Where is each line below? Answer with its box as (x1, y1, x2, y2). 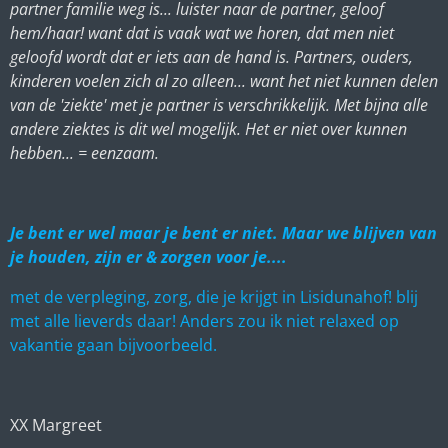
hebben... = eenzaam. (10, 141, 163, 164)
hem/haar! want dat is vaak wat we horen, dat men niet (10, 21, 394, 44)
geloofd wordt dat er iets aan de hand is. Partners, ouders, (10, 45, 413, 68)
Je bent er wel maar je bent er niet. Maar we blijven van (10, 221, 437, 244)
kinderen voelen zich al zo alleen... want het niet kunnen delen (10, 69, 438, 92)
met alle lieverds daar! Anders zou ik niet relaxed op (10, 309, 399, 332)
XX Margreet (10, 413, 106, 436)
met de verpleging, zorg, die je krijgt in (10, 285, 300, 308)
